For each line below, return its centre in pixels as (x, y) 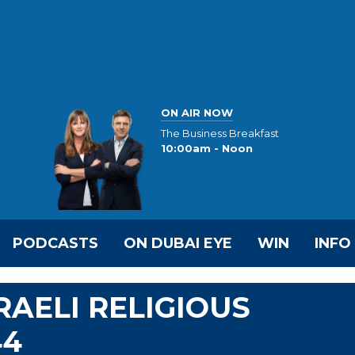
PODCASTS (55, 243)
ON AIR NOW (197, 112)
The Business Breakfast (220, 134)
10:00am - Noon (207, 149)
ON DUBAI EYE (178, 243)
